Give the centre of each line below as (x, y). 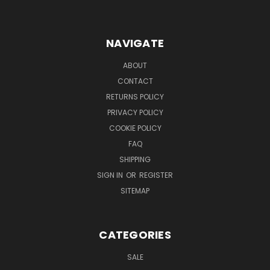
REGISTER (156, 175)
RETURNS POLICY (135, 96)
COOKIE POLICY (135, 128)
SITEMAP (135, 190)
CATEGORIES (135, 234)
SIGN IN (111, 175)
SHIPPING (135, 159)
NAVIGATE (135, 43)
